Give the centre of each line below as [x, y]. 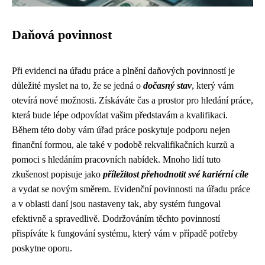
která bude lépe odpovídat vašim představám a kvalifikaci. [120, 115]
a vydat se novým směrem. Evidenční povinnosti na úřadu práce [131, 189]
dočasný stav [167, 85]
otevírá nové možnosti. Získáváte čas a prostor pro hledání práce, [132, 100]
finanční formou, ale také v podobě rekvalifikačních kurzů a [123, 145]
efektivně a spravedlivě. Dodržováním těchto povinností [116, 219]
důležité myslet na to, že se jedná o [77, 85]
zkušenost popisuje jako [57, 174]
